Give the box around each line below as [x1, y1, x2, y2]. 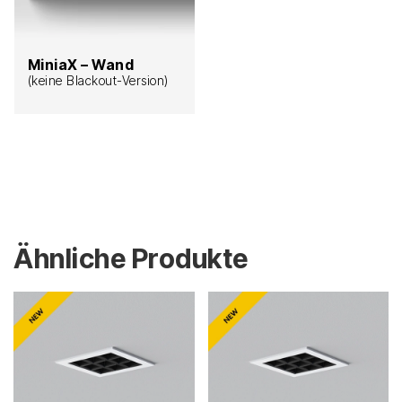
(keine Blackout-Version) [27, 72, 169, 88]
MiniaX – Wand [27, 55, 134, 74]
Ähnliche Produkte [13, 241, 249, 275]
